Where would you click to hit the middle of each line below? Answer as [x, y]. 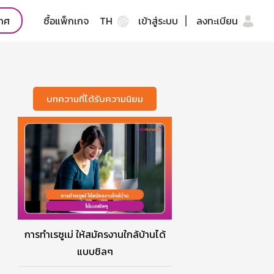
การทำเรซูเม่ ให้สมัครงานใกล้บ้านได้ [95, 234]
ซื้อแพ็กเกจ [66, 20]
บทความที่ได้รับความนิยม [95, 99]
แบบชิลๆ [95, 251]
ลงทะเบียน [220, 20]
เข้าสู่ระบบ [158, 20]
